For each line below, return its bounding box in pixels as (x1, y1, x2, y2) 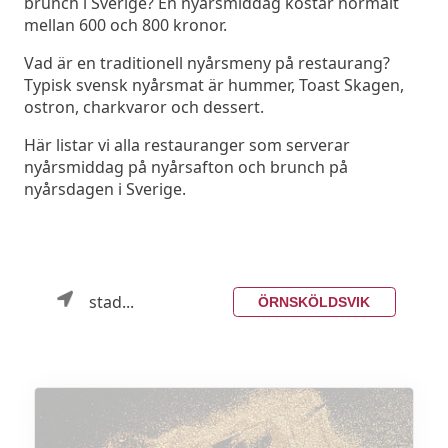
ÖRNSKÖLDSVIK (258, 293, 371, 310)
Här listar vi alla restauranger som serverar (24, 134, 350, 157)
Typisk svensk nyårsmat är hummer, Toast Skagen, (24, 74, 404, 97)
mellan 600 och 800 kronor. (24, 14, 227, 37)
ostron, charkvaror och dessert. (24, 96, 264, 119)
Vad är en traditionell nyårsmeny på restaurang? (24, 52, 390, 75)
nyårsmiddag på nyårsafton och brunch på (24, 156, 348, 179)
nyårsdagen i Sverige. (24, 178, 186, 201)
